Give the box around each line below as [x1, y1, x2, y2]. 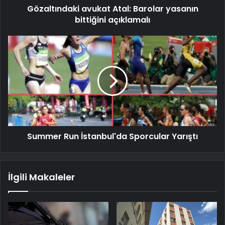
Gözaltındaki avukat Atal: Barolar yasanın [27, 3, 198, 15]
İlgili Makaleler [8, 170, 75, 183]
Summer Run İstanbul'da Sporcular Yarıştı [27, 130, 198, 142]
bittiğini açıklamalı [75, 14, 150, 26]
